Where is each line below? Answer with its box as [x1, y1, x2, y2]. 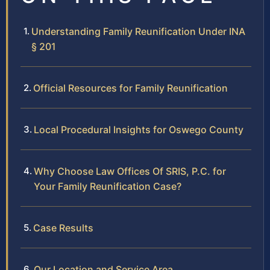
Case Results [33, 222, 93, 234]
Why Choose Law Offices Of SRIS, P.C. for [34, 165, 226, 178]
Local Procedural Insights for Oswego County [34, 124, 243, 136]
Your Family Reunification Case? [34, 180, 181, 193]
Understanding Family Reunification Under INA [31, 25, 245, 38]
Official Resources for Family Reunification [33, 82, 228, 95]
